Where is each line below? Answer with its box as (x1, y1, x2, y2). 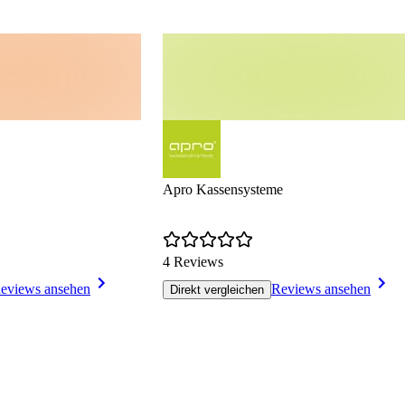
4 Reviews (163, 254, 223, 270)
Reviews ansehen (271, 281, 371, 297)
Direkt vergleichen (170, 283, 264, 297)
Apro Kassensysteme (163, 182, 283, 198)
